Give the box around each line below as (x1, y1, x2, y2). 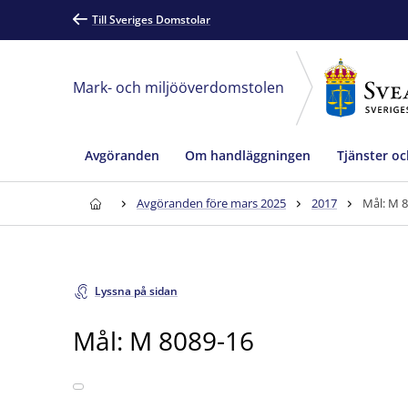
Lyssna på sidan (95, 283, 178, 299)
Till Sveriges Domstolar (92, 12, 210, 27)
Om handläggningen (185, 146, 311, 164)
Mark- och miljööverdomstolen (73, 77, 284, 97)
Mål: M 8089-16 (73, 322, 254, 358)
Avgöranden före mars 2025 (137, 195, 286, 211)
